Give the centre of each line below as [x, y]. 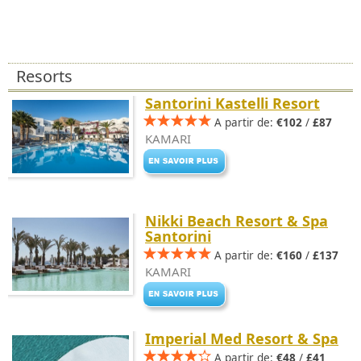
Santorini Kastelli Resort [232, 103]
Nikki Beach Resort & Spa [237, 221]
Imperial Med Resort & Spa [242, 338]
